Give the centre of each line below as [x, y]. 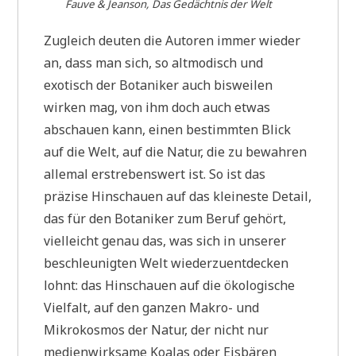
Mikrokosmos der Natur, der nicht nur [157, 329]
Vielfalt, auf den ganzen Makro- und [152, 307]
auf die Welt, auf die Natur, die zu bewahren [176, 151]
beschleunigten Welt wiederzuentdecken [166, 263]
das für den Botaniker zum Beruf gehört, [165, 218]
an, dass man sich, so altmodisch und [154, 62]
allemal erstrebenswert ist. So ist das [155, 174]
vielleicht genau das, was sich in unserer [165, 240]
